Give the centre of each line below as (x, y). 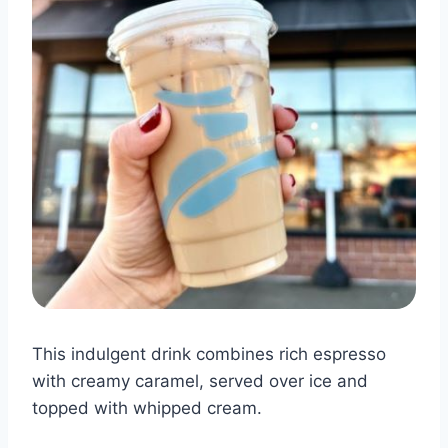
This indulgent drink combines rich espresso (209, 354)
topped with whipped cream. (147, 408)
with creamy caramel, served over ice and (200, 381)
